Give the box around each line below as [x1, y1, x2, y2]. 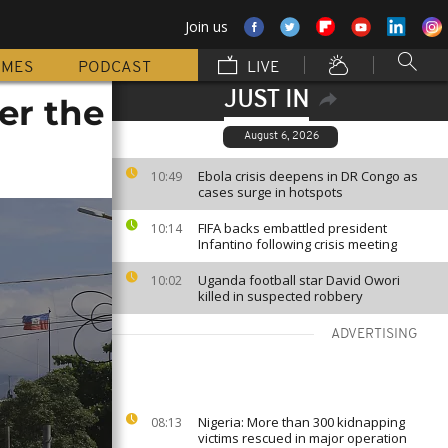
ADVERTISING [331, 327, 418, 342]
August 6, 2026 [244, 131, 319, 142]
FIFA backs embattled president [198, 219, 387, 237]
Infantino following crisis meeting [198, 235, 397, 253]
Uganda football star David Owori [198, 271, 400, 289]
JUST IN [223, 89, 309, 113]
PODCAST [78, 60, 151, 76]
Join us [185, 17, 228, 36]
